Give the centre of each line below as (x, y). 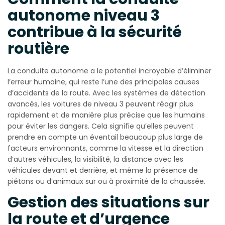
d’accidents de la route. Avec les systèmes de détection (106, 93)
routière (38, 48)
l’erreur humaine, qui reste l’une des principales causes (103, 82)
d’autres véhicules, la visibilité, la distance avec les (95, 159)
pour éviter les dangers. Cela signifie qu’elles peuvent (101, 126)
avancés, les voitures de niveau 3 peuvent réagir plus (100, 104)
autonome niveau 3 (84, 15)
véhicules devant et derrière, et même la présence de (103, 170)
